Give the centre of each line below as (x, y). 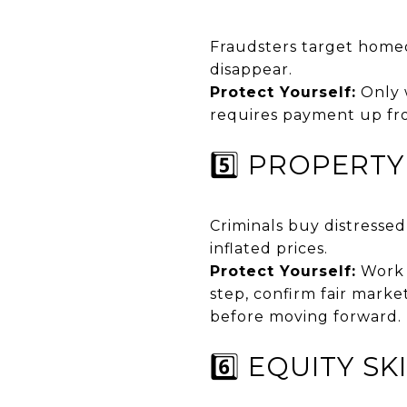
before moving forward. (306, 316)
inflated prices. (269, 248)
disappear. (251, 69)
